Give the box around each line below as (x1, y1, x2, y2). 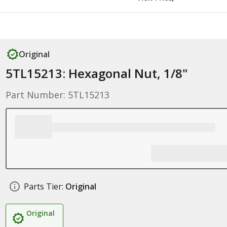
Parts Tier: (23, 181, 63, 192)
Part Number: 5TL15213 (5, 89, 109, 101)
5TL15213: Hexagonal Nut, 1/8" (5, 65, 187, 82)
